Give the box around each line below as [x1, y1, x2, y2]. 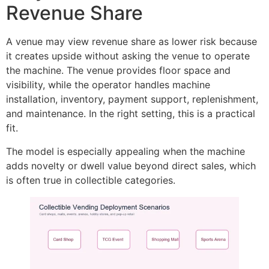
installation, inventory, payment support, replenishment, [6, 93, 258, 106]
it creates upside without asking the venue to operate [6, 50, 250, 62]
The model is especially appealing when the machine [6, 145, 245, 157]
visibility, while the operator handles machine [6, 79, 210, 91]
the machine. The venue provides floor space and [6, 64, 231, 77]
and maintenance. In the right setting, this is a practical [6, 107, 255, 120]
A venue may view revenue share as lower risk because [6, 35, 257, 48]
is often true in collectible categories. [6, 174, 175, 186]
